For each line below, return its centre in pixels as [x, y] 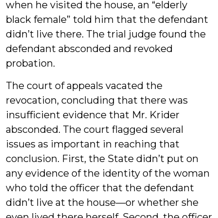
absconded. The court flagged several [95, 129]
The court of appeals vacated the [84, 86]
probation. [30, 63]
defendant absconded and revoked [89, 49]
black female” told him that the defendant [107, 19]
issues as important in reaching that [93, 144]
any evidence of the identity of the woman [108, 173]
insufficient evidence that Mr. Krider [93, 115]
